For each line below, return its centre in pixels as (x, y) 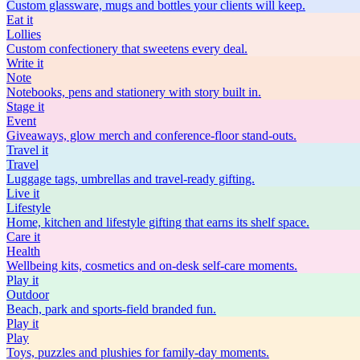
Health (23, 251)
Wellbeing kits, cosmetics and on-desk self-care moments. (152, 265)
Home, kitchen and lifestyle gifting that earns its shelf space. (158, 222)
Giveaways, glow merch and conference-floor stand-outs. (151, 135)
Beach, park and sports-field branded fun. (111, 309)
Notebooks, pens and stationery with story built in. (134, 92)
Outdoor (28, 294)
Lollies (24, 34)
